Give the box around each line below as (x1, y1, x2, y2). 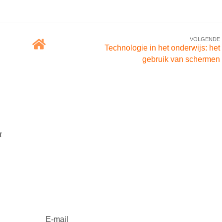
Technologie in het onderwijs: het (105, 44, 220, 52)
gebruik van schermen (142, 55, 220, 63)
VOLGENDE (190, 36, 220, 42)
